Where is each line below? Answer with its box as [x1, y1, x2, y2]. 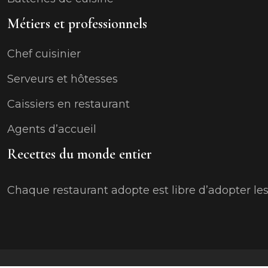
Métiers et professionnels [7, 15, 147, 32]
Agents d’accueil [7, 123, 96, 136]
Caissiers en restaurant [7, 98, 130, 111]
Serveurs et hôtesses [7, 72, 118, 86]
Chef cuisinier [7, 47, 81, 60]
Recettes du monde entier [7, 145, 152, 163]
